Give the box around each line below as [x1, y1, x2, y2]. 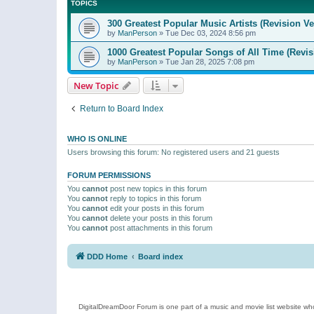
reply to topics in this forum [108, 193, 201, 203]
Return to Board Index [80, 103, 163, 114]
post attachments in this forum [108, 223, 212, 232]
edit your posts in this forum [108, 203, 204, 212]
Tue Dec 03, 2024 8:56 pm [165, 28, 256, 37]
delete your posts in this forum [108, 213, 212, 222]
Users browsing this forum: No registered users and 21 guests [67, 147, 280, 156]
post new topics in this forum [108, 184, 207, 193]
